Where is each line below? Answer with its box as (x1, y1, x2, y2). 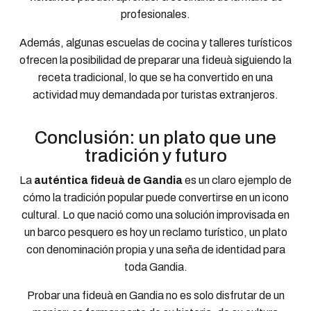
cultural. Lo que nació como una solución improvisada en (22, 208, 289, 221)
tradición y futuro (84, 145, 227, 165)
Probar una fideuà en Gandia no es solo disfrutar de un (26, 289, 285, 301)
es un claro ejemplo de (183, 174, 292, 186)
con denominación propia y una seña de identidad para (26, 243, 285, 255)
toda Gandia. (124, 260, 187, 273)
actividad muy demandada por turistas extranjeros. (33, 88, 278, 101)
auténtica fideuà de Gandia (34, 174, 183, 186)
